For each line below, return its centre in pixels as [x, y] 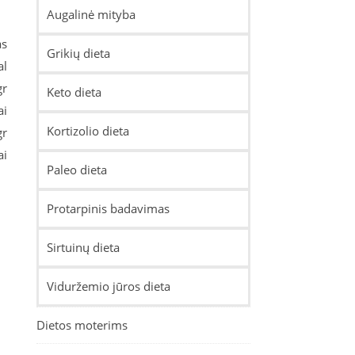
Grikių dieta [78, 53]
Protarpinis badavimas [108, 208]
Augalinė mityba [91, 14]
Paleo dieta [77, 170]
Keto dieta [74, 92]
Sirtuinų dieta [83, 247]
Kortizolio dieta [88, 131]
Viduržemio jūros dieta [109, 286]
